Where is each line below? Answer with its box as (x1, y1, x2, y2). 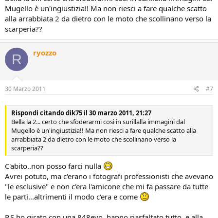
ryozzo (33, 48, 56, 57)
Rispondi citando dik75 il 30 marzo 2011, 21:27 (11, 108, 151, 117)
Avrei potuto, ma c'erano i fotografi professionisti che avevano (5, 171, 213, 181)
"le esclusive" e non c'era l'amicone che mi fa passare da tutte (5, 182, 208, 191)
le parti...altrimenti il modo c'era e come (5, 192, 140, 201)
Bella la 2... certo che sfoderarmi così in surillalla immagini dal (11, 117, 185, 126)
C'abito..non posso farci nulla (5, 161, 103, 171)
